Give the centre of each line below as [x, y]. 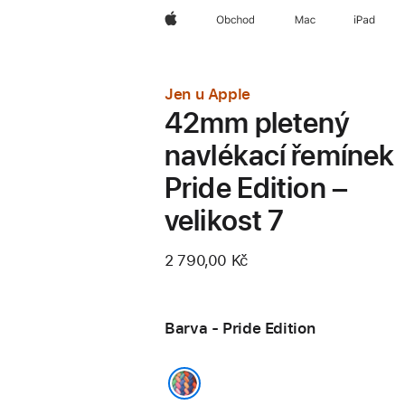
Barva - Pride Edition [240, 328]
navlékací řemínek [280, 155]
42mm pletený [258, 123]
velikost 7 [225, 221]
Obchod [235, 20]
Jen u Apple [207, 94]
